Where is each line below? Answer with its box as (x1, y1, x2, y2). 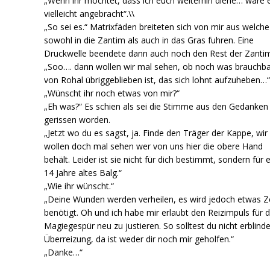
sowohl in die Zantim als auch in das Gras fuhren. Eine (44, 34, 254, 46)
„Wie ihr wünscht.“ (44, 180, 115, 192)
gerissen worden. (44, 113, 111, 125)
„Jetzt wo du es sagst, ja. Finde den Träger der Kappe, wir (44, 127, 268, 139)
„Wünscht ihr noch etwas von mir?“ (44, 87, 180, 99)
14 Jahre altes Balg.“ (44, 166, 122, 178)
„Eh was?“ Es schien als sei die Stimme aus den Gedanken (44, 100, 269, 112)
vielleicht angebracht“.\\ (44, 7, 135, 19)
